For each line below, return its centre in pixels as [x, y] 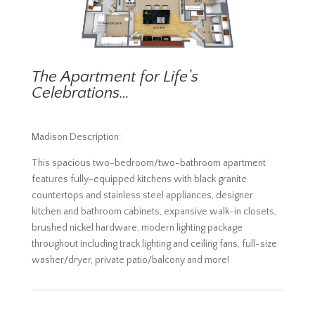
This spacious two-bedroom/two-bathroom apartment [148, 163]
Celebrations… [80, 93]
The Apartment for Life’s [115, 77]
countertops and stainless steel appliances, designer [142, 196]
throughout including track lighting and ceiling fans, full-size [154, 244]
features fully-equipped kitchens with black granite [139, 180]
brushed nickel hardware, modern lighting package [137, 228]
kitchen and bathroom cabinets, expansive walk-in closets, [154, 212]
